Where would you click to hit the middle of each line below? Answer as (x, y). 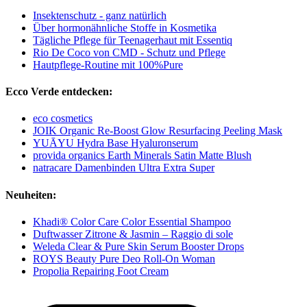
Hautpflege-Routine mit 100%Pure (108, 64)
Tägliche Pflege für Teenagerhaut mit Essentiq (133, 40)
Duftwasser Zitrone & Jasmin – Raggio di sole (133, 234)
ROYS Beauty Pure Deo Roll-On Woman (124, 258)
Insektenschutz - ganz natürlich (100, 15)
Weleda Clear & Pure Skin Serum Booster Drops (138, 246)
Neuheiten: (31, 195)
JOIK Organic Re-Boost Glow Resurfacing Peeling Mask (158, 131)
